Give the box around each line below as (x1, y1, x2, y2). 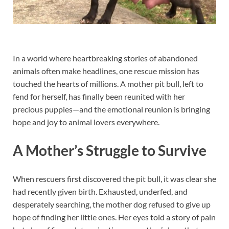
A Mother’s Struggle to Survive (13, 142, 207, 159)
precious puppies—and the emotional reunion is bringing (13, 104, 210, 114)
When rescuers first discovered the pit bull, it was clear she (13, 174, 216, 184)
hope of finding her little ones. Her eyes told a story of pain (13, 212, 216, 222)
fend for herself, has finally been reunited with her (13, 91, 185, 101)
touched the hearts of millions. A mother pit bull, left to (13, 78, 203, 88)
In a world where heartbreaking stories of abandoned (13, 53, 198, 63)
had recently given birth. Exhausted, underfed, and (13, 187, 188, 197)
